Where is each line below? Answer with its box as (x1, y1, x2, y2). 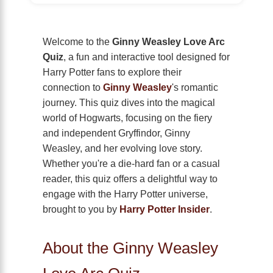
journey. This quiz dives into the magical (43, 97, 215, 108)
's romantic (172, 82, 218, 93)
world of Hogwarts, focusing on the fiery (43, 112, 212, 124)
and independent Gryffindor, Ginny (43, 127, 190, 139)
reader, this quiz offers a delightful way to (43, 173, 218, 185)
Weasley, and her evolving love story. (43, 143, 202, 154)
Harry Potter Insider (119, 204, 210, 215)
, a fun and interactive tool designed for (63, 51, 230, 63)
